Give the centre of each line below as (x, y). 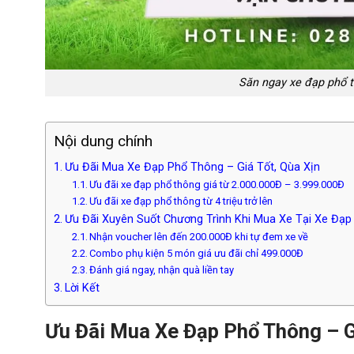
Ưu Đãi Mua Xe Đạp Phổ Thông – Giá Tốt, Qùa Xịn (192, 168)
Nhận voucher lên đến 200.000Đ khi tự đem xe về (200, 237)
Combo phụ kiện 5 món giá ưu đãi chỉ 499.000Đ (197, 254)
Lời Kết (82, 288)
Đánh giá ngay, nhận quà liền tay (163, 270)
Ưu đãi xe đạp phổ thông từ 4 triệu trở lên (183, 201)
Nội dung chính (103, 141)
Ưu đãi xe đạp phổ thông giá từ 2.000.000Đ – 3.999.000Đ (217, 185)
